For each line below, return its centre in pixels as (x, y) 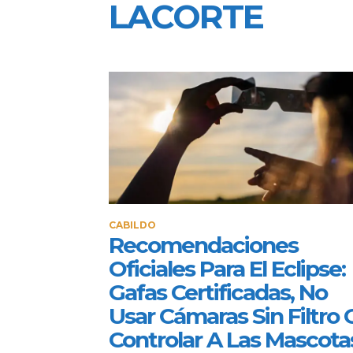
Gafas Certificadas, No (218, 292)
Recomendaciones (203, 245)
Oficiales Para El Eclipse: (227, 268)
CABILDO (132, 225)
